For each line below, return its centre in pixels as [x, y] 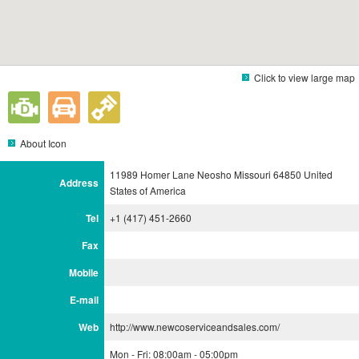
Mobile [84, 273]
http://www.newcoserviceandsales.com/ [195, 327]
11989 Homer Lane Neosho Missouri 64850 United [221, 175]
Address [79, 183]
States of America [148, 191]
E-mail [84, 300]
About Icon [43, 143]
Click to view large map [305, 78]
